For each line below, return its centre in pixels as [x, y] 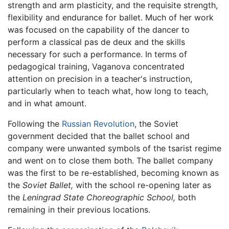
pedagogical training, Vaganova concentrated [96, 67]
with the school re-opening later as [142, 185]
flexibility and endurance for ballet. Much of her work [111, 18]
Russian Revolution [98, 124]
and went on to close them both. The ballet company [110, 161]
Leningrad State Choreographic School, [99, 198]
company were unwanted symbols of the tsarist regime [114, 148]
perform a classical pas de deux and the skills [96, 42]
